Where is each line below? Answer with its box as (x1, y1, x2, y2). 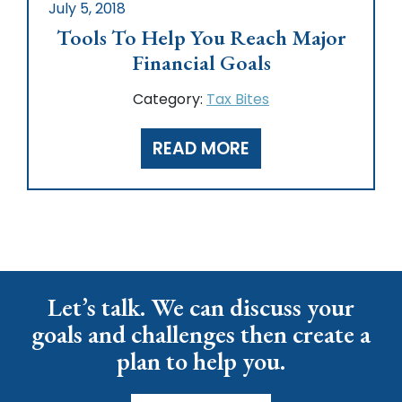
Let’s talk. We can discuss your (48, 290, 354, 323)
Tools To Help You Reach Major (57, 22, 345, 51)
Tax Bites (206, 88, 269, 109)
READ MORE (153, 135, 249, 161)
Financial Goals (131, 48, 271, 76)
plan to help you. (117, 344, 285, 377)
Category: (133, 88, 206, 109)
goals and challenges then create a (31, 317, 371, 350)
